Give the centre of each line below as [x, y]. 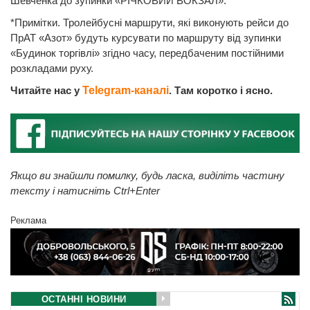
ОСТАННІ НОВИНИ [84, 299]
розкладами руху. [52, 69]
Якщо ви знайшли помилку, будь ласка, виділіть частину [147, 176]
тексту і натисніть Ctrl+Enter [85, 191]
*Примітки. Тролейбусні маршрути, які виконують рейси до [149, 23]
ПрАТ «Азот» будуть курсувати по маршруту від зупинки [146, 38]
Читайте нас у [46, 91]
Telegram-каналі [126, 91]
